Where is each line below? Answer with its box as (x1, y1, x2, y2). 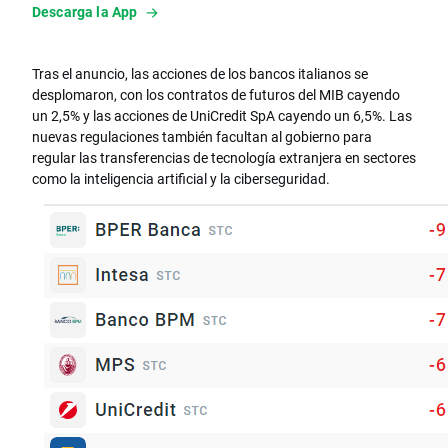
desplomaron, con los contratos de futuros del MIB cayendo (32, 85, 400, 105)
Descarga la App (32, 2, 138, 22)
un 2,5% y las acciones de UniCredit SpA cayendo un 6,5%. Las (32, 106, 412, 126)
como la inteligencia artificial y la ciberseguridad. (32, 169, 330, 189)
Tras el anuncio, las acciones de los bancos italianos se (32, 64, 368, 84)
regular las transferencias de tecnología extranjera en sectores (32, 148, 416, 168)
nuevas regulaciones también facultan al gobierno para (32, 127, 372, 147)
